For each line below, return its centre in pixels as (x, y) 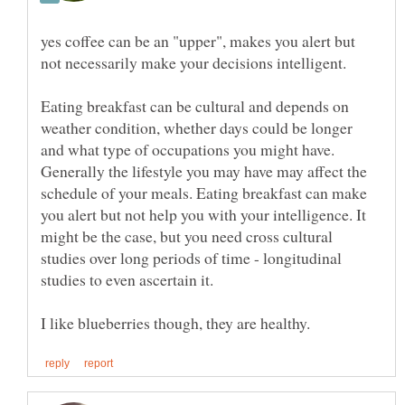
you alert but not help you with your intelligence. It (203, 215)
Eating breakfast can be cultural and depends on (195, 106)
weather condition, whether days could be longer (197, 128)
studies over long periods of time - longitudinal (191, 258)
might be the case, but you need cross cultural (187, 236)
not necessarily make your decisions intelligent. (193, 63)
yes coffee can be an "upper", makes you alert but (198, 41)
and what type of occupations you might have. (188, 150)
